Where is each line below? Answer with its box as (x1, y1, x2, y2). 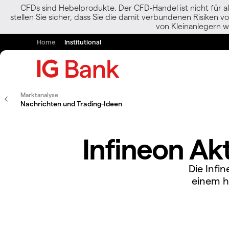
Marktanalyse (20, 91, 58, 98)
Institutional (64, 38, 101, 45)
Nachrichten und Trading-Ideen (20, 99, 122, 108)
